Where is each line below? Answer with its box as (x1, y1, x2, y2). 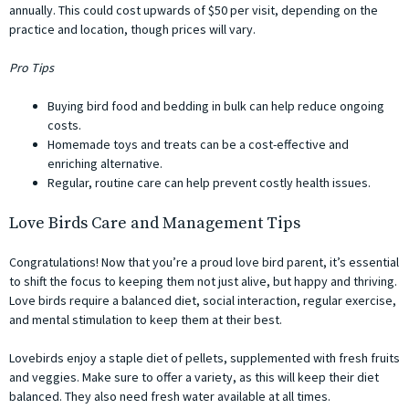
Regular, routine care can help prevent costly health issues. (47, 174, 371, 192)
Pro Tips (9, 59, 54, 77)
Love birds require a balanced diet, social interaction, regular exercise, (9, 292, 396, 309)
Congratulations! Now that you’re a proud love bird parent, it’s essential (9, 254, 399, 271)
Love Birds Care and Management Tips (9, 213, 300, 235)
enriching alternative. (47, 155, 163, 173)
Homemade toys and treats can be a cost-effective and (47, 136, 349, 153)
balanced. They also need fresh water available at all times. (9, 388, 330, 405)
